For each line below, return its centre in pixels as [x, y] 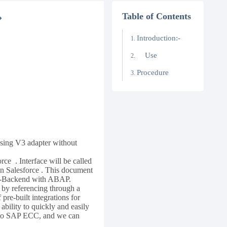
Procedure [153, 72]
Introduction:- [158, 38]
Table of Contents [156, 16]
